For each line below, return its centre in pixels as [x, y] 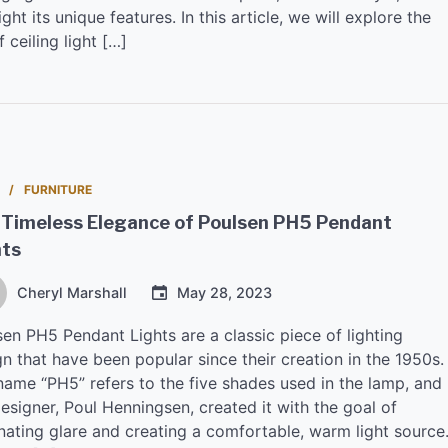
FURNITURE [58, 190]
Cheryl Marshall [72, 293]
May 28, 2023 [224, 293]
